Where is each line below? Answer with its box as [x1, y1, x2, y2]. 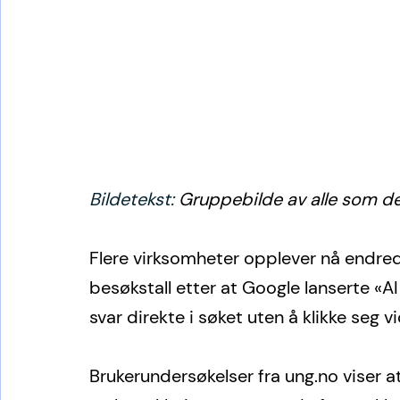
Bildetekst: [89, 187, 179, 211]
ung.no [285, 364, 338, 387]
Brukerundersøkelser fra [89, 364, 285, 387]
